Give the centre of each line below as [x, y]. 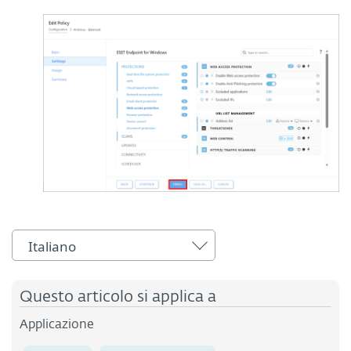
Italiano [52, 246]
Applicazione [57, 325]
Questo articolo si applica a [118, 297]
